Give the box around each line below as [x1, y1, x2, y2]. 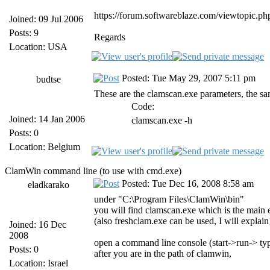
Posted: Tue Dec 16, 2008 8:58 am [119, 178, 254, 189]
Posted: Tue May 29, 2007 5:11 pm [119, 73, 256, 83]
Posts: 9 [9, 28, 39, 38]
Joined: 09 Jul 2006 [9, 14, 83, 24]
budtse [36, 74, 61, 84]
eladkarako [27, 180, 69, 190]
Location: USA [9, 42, 67, 52]
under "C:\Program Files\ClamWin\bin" [94, 194, 244, 204]
